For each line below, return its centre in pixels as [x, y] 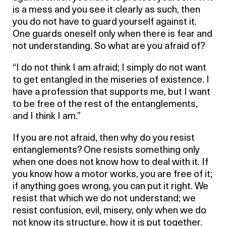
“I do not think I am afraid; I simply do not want [109, 68]
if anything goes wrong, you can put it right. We [110, 187]
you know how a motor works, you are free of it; [112, 175]
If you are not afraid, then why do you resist [104, 138]
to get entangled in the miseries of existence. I [111, 80]
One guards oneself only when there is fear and [112, 35]
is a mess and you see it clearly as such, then [106, 10]
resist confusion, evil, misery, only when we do [109, 211]
